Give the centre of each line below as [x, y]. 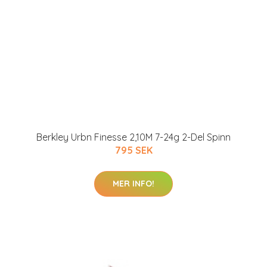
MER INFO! [133, 184]
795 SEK [133, 150]
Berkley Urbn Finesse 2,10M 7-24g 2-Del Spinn [133, 137]
